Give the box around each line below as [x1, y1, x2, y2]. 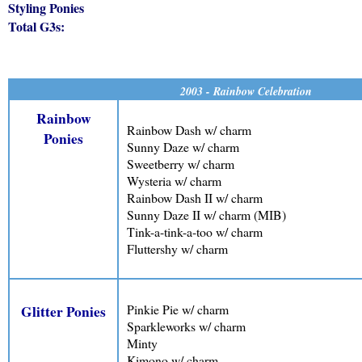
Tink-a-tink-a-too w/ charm [127, 222, 263, 240]
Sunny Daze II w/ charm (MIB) [127, 205, 286, 223]
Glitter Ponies [21, 301, 106, 322]
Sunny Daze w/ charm [127, 137, 239, 155]
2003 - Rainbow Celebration [179, 83, 312, 99]
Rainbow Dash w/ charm [127, 120, 251, 138]
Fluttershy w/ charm [127, 239, 228, 257]
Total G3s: [8, 17, 65, 36]
